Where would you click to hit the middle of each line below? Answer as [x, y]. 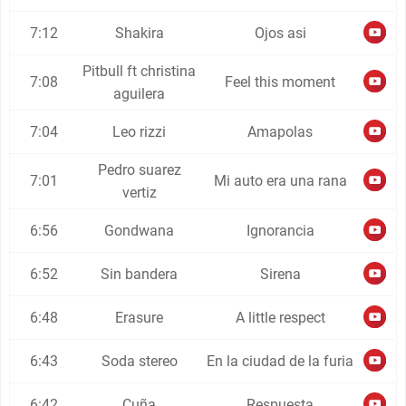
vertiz [139, 193]
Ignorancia [280, 231]
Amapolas [280, 132]
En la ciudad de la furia [280, 361]
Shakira [139, 33]
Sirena [280, 274]
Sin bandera [140, 274]
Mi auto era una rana [280, 181]
